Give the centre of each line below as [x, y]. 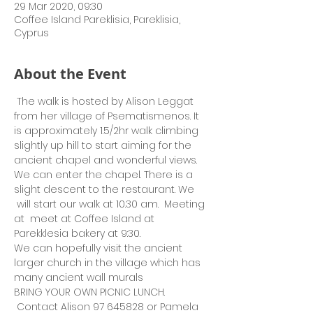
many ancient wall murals [79, 277]
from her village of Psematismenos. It [108, 116]
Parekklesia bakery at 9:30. [77, 233]
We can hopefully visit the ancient [100, 248]
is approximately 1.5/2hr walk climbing [108, 131]
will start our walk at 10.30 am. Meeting [111, 204]
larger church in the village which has [109, 263]
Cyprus [31, 33]
